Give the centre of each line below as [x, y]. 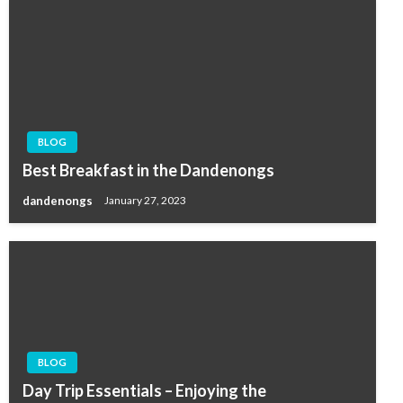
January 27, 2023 [145, 201]
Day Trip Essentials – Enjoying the [144, 390]
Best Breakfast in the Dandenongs [148, 170]
